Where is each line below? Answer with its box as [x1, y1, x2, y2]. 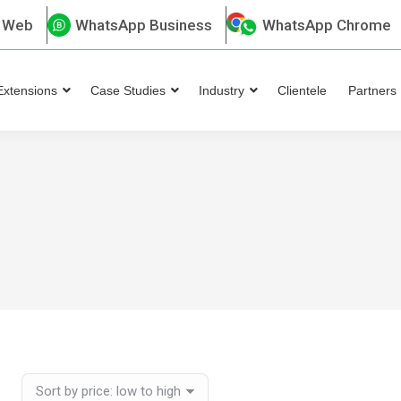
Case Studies [90, 83, 166, 98]
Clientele [277, 83, 327, 98]
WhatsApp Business [75, 15, 212, 34]
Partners [348, 83, 397, 98]
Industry [199, 83, 244, 98]
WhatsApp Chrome [262, 15, 391, 34]
